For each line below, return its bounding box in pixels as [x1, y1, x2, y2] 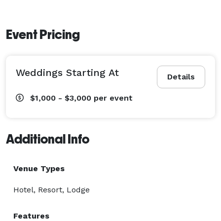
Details [167, 72, 195, 81]
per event [94, 93, 133, 103]
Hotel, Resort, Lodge [13, 184, 90, 194]
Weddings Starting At [16, 66, 119, 78]
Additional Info [6, 131, 89, 147]
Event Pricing [6, 27, 80, 42]
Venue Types [13, 163, 65, 173]
